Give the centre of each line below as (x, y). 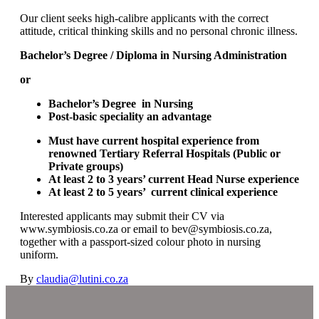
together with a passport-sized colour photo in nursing (140, 241)
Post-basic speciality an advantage (130, 116)
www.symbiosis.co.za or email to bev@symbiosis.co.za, (146, 229)
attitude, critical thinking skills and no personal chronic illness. (159, 31)
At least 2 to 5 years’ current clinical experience (163, 192)
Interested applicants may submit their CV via (122, 216)
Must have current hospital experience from (154, 140)
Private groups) (86, 166)
